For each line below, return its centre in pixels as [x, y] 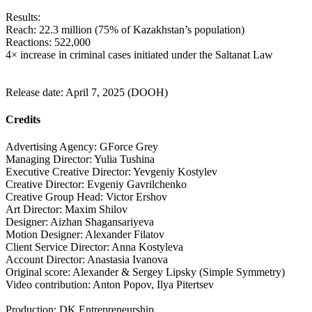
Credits [23, 119]
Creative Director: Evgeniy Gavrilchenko [96, 185]
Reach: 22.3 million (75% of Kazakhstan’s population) [125, 29]
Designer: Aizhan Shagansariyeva [80, 222]
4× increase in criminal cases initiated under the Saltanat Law [139, 54]
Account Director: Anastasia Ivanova [87, 260]
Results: [23, 17]
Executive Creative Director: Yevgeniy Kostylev [111, 172]
